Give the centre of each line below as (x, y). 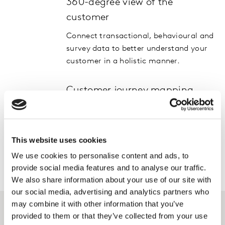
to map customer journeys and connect (139, 134)
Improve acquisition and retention (129, 109)
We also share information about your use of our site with (111, 180)
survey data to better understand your (137, 49)
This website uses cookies (59, 140)
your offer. (86, 147)
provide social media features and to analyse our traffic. (109, 168)
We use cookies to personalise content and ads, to (100, 156)
